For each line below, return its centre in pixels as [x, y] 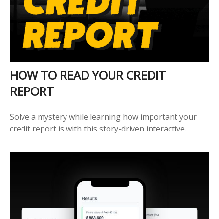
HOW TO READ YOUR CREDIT [88, 75]
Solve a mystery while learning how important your [103, 117]
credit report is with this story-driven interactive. [98, 128]
